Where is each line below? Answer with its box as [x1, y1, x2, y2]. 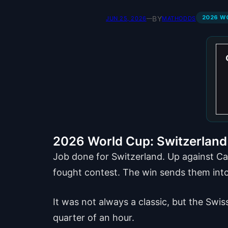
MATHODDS [162, 15, 196, 22]
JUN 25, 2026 [106, 15, 147, 22]
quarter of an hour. [53, 212, 134, 223]
